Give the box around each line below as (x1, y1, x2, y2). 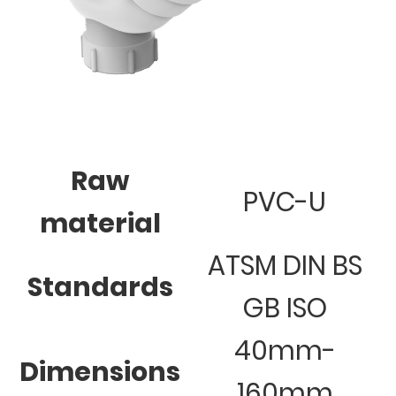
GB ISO (242, 290, 327, 328)
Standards (27, 269, 173, 307)
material (39, 205, 161, 243)
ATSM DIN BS (207, 247, 362, 286)
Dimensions (19, 354, 180, 392)
